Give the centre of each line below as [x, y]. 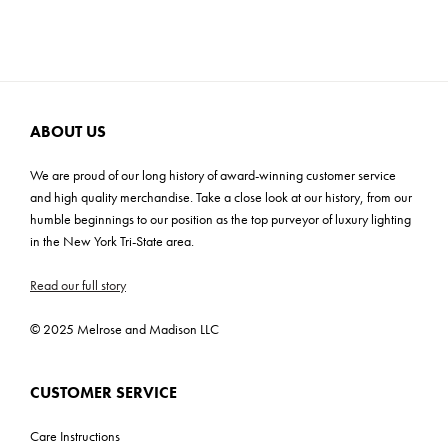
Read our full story [78, 285]
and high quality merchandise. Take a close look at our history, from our [221, 197]
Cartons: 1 [53, 11]
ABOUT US [68, 131]
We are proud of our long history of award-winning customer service [213, 175]
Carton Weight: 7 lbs [80, 43]
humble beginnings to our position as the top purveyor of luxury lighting [220, 219]
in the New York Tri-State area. [112, 241]
